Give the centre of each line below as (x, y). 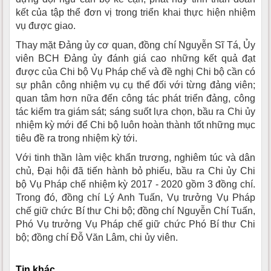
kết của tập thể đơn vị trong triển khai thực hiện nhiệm (135, 12)
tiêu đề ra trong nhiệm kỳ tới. (77, 138)
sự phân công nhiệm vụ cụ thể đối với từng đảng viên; (135, 85)
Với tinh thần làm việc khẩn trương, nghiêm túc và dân (135, 157)
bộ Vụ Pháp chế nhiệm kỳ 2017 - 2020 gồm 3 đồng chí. (135, 184)
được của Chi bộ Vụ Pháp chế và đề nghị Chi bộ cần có (135, 71)
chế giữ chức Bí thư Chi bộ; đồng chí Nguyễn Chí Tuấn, (135, 211)
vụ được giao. (46, 25)
